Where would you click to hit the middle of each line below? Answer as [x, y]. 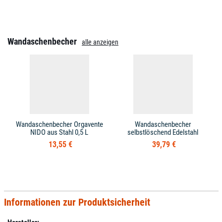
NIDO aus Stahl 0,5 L [59, 132]
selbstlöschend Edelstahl [163, 132]
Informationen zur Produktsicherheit [77, 202]
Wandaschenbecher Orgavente [59, 124]
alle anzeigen [100, 42]
